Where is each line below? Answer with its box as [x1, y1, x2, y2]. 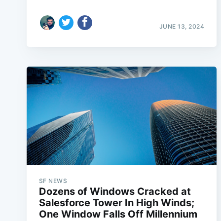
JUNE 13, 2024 [159, 23, 205, 30]
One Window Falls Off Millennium [38, 208, 197, 220]
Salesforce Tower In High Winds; [38, 197, 194, 209]
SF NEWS [38, 177, 68, 184]
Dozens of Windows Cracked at [38, 185, 191, 197]
